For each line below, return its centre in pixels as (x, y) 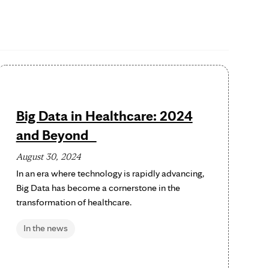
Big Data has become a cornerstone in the (98, 188)
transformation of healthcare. (74, 202)
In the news (45, 228)
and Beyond (56, 135)
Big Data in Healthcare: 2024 (104, 116)
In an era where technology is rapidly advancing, (110, 173)
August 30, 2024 (48, 156)
